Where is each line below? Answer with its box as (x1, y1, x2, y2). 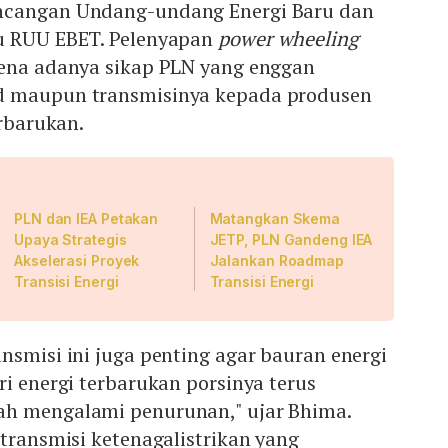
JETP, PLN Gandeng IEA (209, 231, 373, 249)
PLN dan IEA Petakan (14, 210, 159, 228)
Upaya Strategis (14, 231, 127, 249)
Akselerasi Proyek (14, 252, 140, 270)
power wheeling (218, 25, 359, 53)
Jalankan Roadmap (209, 252, 344, 270)
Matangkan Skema (209, 210, 341, 228)
